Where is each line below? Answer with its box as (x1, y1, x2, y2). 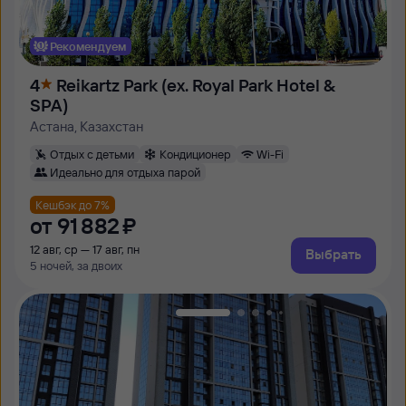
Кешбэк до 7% (35, 197, 110, 212)
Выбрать (305, 246, 362, 263)
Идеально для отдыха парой (50, 164, 200, 179)
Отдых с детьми (50, 146, 134, 161)
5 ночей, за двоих (30, 258, 122, 273)
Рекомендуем (50, 38, 126, 53)
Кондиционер (159, 146, 231, 161)
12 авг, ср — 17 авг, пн (30, 242, 140, 256)
